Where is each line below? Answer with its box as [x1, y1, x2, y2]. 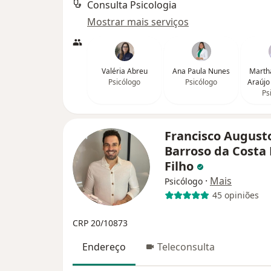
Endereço [82, 240, 126, 253]
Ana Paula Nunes [172, 65, 230, 76]
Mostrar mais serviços [87, 15, 189, 28]
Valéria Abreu [101, 65, 148, 76]
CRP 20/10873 [73, 217, 128, 229]
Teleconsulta [157, 240, 215, 253]
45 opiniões [212, 189, 259, 201]
